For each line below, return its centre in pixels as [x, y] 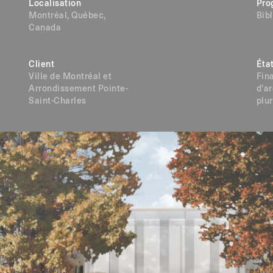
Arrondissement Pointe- [79, 89]
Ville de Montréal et [70, 76]
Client [42, 64]
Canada [45, 28]
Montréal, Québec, [67, 16]
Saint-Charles [58, 101]
